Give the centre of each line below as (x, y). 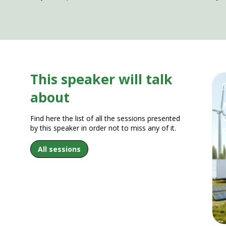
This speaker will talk (101, 79)
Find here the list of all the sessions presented (105, 119)
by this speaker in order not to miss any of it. (103, 128)
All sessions (59, 149)
